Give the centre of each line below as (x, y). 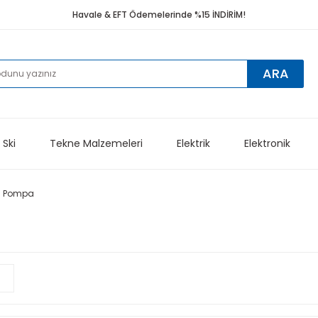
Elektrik (193, 144)
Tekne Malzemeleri (96, 144)
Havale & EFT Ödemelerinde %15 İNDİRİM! (159, 14)
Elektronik (267, 144)
